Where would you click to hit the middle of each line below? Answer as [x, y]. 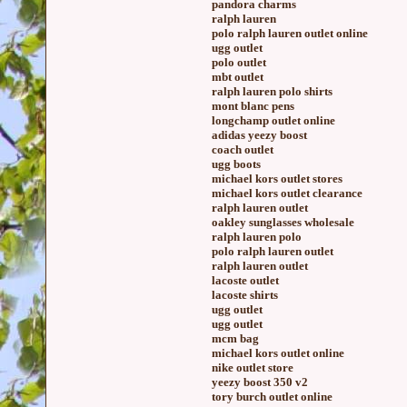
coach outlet [243, 149]
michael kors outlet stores [277, 179]
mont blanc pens [253, 106]
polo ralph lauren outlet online [290, 33]
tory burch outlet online [272, 397]
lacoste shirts [245, 295]
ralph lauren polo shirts [272, 91]
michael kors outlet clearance [287, 193]
